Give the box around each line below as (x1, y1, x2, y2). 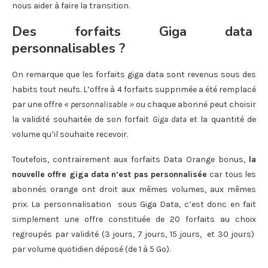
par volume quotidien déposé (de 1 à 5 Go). (12, 243, 170, 254)
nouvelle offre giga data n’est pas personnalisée (12, 169, 210, 179)
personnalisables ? (12, 39, 125, 57)
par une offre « (12, 99, 71, 109)
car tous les (209, 169, 257, 179)
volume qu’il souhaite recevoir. (12, 129, 128, 139)
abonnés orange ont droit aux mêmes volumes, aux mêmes (12, 184, 256, 194)
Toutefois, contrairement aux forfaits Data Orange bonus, (12, 154, 249, 165)
